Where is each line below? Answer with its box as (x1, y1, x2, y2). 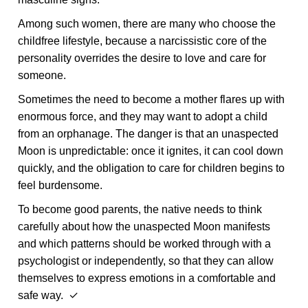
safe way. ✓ (18, 289, 79, 301)
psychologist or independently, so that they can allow (18, 255, 274, 267)
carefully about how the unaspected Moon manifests (18, 221, 271, 232)
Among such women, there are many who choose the (18, 18, 276, 30)
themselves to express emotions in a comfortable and (18, 272, 276, 284)
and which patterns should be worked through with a (18, 238, 272, 250)
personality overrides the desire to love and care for (18, 52, 267, 64)
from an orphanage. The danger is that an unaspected (18, 128, 279, 140)
